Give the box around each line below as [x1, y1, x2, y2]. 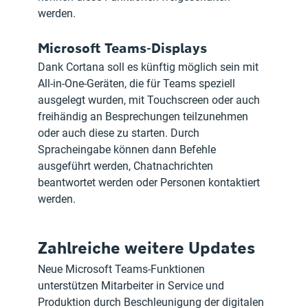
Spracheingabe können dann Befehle [38, 143, 219, 157]
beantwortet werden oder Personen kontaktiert [38, 176, 263, 190]
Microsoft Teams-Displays [38, 38, 208, 58]
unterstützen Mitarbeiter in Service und [38, 279, 228, 293]
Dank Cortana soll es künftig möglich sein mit [38, 60, 262, 74]
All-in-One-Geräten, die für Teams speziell [38, 77, 239, 91]
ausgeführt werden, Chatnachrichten [38, 159, 217, 173]
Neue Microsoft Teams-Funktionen [38, 263, 208, 276]
